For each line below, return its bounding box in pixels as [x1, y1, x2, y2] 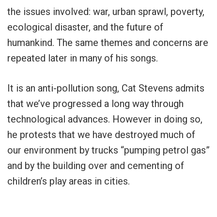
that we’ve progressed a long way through [7, 98, 184, 110]
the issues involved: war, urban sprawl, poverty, [7, 6, 204, 18]
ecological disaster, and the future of [7, 21, 163, 33]
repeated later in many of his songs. [7, 52, 158, 64]
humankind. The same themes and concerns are [7, 37, 208, 49]
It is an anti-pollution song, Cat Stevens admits [7, 82, 204, 94]
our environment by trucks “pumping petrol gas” [7, 144, 210, 156]
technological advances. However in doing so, [7, 113, 202, 125]
